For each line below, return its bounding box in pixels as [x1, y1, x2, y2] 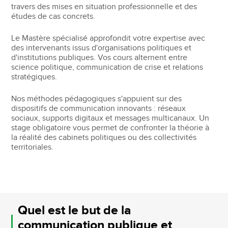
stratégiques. [11, 72, 58, 82]
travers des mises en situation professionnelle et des [11, 2, 197, 12]
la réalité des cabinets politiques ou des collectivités [11, 132, 197, 142]
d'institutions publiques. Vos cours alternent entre [11, 52, 188, 63]
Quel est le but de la [17, 202, 131, 218]
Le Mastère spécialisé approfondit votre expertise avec [11, 33, 206, 43]
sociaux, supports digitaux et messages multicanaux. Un [11, 113, 210, 123]
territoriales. [11, 142, 54, 152]
